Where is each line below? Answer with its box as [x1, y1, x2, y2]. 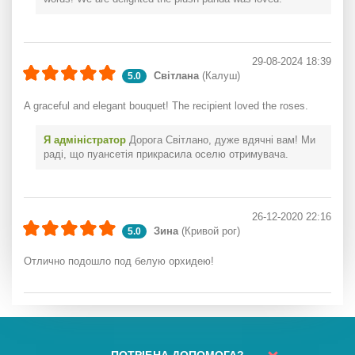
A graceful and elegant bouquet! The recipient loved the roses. [24, 100, 308, 112]
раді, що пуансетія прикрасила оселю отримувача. [44, 148, 288, 160]
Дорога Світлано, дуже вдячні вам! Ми [126, 134, 315, 146]
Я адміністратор [44, 134, 126, 146]
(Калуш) [199, 70, 240, 82]
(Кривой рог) [178, 225, 240, 237]
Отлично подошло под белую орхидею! [24, 255, 214, 267]
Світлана [154, 70, 199, 82]
